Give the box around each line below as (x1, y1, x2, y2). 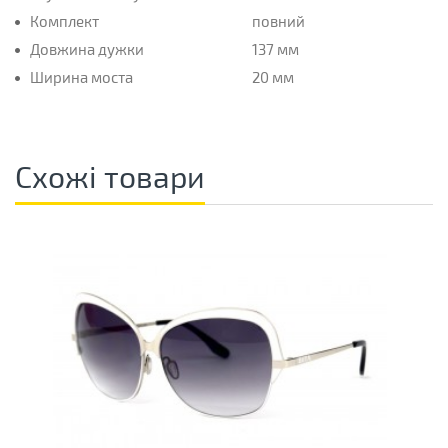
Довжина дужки (30, 39, 144, 58)
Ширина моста (30, 67, 133, 86)
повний (251, 11, 305, 30)
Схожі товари (15, 157, 205, 194)
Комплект (30, 11, 99, 30)
